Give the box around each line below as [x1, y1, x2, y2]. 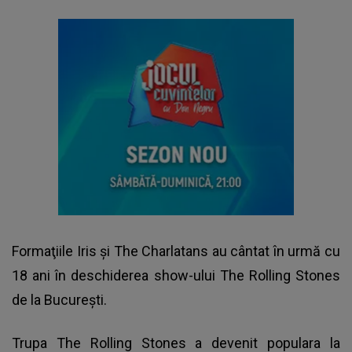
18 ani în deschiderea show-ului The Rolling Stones [12, 267, 340, 284]
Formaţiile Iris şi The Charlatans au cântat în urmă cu [12, 243, 340, 260]
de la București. [12, 291, 107, 309]
